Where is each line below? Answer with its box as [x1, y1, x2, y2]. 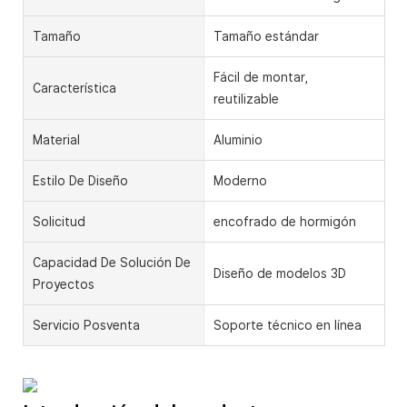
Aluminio [213, 132, 263, 147]
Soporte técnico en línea [213, 317, 362, 333]
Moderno [213, 173, 267, 188]
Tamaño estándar [213, 28, 319, 44]
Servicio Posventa [33, 317, 140, 333]
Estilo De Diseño [33, 173, 128, 188]
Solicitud [33, 213, 85, 229]
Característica [33, 80, 116, 95]
